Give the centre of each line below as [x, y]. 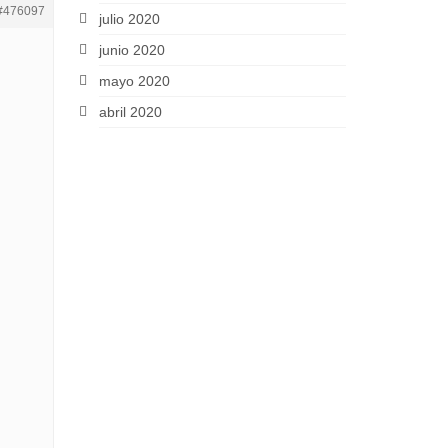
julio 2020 [129, 19]
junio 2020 [131, 50]
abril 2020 [130, 112]
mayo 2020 [134, 81]
